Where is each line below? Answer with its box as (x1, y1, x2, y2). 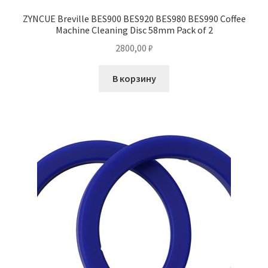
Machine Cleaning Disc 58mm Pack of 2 (55, 23, 213, 36)
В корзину (112, 72, 156, 85)
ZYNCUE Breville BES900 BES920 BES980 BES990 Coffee (22, 12, 246, 25)
